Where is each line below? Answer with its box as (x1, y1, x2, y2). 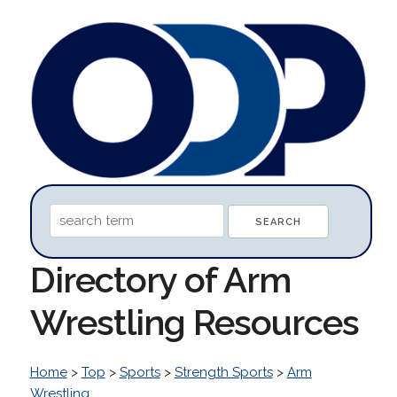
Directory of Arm (29, 258, 291, 300)
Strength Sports (174, 363, 273, 380)
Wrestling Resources (29, 300, 359, 343)
